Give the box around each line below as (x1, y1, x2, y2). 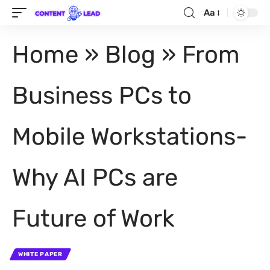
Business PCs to (12, 81, 192, 110)
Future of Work (12, 204, 175, 233)
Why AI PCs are (12, 163, 178, 192)
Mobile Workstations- (12, 122, 247, 151)
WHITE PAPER (18, 251, 63, 258)
